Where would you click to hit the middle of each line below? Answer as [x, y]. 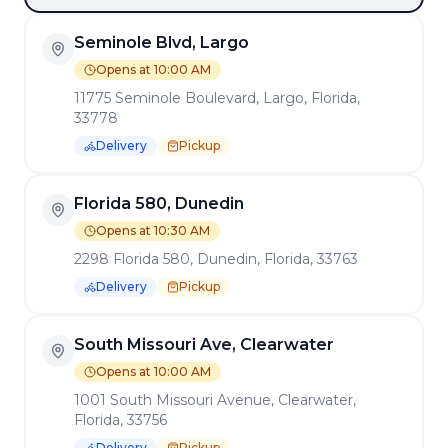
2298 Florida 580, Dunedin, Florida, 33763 [216, 259]
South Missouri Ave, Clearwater [204, 344]
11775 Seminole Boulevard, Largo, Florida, [217, 98]
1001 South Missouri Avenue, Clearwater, [215, 400]
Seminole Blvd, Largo [161, 42]
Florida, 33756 [120, 420]
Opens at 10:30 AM [153, 230]
